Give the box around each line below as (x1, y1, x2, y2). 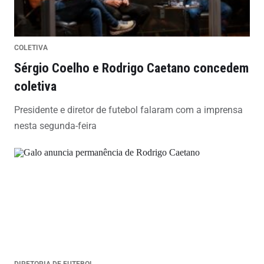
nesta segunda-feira (14, 120, 97, 131)
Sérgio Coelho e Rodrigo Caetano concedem (14, 60, 249, 75)
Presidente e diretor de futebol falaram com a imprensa (14, 104, 243, 115)
